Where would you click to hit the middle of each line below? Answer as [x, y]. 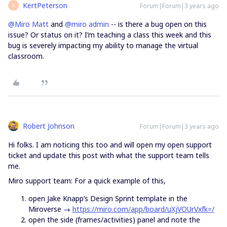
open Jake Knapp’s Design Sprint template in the [108, 198]
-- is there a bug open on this [158, 24]
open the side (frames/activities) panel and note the [114, 220]
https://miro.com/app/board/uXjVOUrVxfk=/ [143, 209]
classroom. [27, 56]
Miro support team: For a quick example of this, [87, 181]
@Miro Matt [28, 24]
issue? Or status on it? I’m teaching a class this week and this [110, 35]
